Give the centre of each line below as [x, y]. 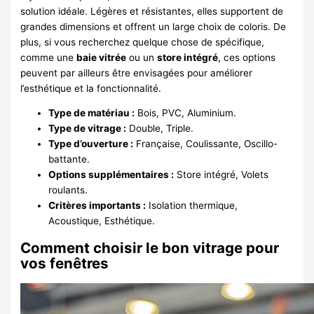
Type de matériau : [92, 113]
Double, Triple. [160, 129]
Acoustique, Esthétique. [102, 221]
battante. [69, 159]
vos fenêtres [65, 264]
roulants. [68, 190]
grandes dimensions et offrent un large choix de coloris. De [153, 26]
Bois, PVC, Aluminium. [186, 113]
